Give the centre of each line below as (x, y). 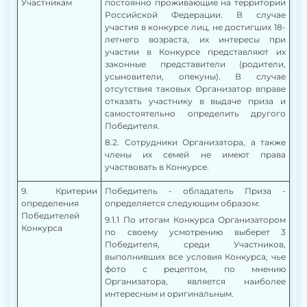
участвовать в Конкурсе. (157, 167)
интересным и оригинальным (168, 294)
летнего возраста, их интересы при (195, 39)
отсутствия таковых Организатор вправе (195, 89)
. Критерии (62, 191)
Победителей (50, 216)
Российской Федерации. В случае (195, 15)
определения (50, 203)
